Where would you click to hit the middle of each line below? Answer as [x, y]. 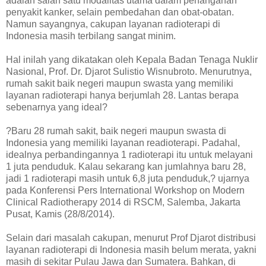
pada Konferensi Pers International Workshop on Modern [125, 191]
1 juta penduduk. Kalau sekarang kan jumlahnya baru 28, [126, 167]
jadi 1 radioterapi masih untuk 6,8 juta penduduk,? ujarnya [128, 179]
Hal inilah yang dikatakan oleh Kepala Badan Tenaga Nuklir [132, 60]
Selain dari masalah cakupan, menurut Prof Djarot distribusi [131, 238]
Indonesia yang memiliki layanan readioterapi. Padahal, [123, 143]
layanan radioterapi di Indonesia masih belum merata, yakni [131, 250]
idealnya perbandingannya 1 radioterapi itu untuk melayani [129, 155]
